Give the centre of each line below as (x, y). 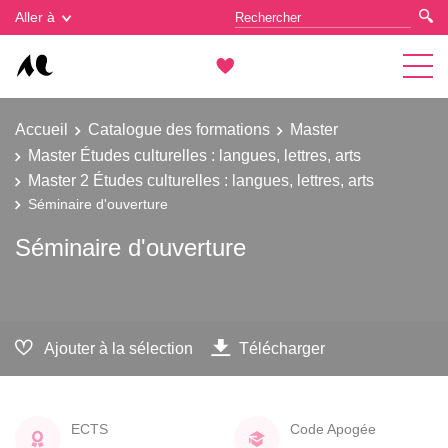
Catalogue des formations (179, 129)
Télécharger (282, 347)
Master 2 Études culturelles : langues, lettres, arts (201, 180)
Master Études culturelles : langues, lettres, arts (194, 154)
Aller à (35, 17)
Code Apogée (333, 428)
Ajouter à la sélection (118, 347)
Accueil (41, 129)
